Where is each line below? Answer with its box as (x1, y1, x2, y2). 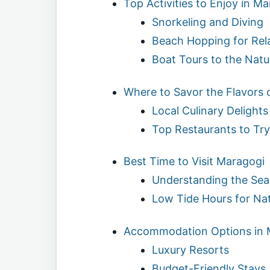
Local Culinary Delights (151, 104, 268, 117)
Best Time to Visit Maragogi (123, 155, 265, 168)
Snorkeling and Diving (151, 16, 263, 29)
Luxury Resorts (151, 243, 229, 256)
